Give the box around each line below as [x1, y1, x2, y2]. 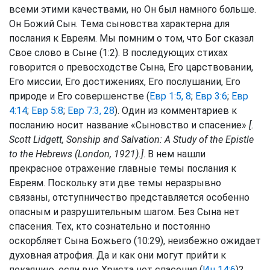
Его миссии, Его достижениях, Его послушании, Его [9, 76, 240, 87]
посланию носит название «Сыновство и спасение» [9, 119, 249, 131]
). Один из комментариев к [115, 105, 237, 116]
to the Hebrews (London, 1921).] [9, 148, 143, 160]
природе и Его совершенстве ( [9, 90, 149, 102]
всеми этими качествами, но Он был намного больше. [9, 4, 256, 15]
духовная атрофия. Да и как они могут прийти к [9, 250, 226, 261]
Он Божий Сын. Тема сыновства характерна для [9, 18, 230, 30]
